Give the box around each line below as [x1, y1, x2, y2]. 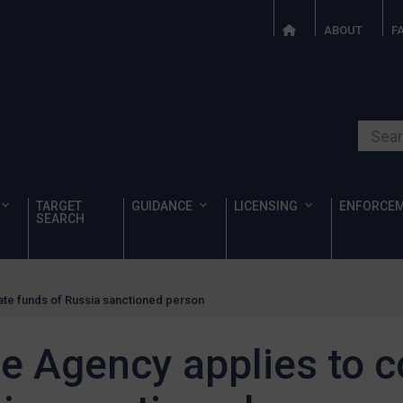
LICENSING [234, 199, 299, 214]
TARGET [36, 199, 82, 214]
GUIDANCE [131, 199, 193, 214]
